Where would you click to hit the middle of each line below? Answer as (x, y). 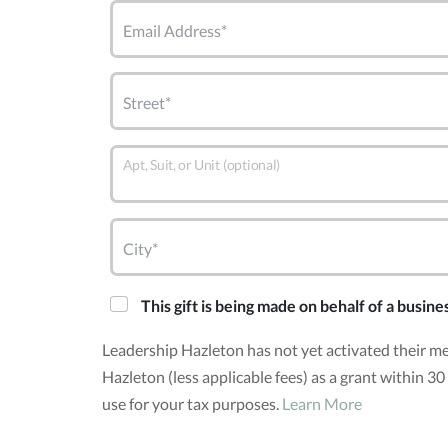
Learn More (322, 404)
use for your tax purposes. (192, 404)
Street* (147, 102)
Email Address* (175, 30)
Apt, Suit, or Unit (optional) (202, 163)
